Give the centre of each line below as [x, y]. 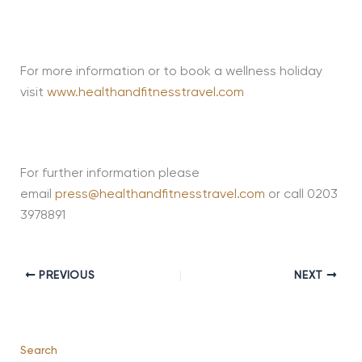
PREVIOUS [65, 276]
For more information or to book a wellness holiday [171, 72]
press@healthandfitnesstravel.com [160, 195]
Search [38, 351]
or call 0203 [301, 195]
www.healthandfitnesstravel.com [145, 93]
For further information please [109, 174]
